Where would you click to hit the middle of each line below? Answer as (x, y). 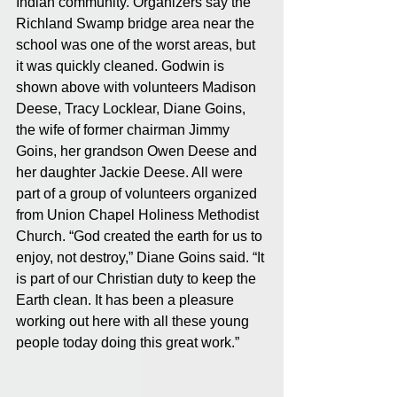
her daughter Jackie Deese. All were (131, 173)
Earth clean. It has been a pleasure (127, 300)
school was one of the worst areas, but (137, 45)
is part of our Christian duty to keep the (138, 279)
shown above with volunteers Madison (138, 88)
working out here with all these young (134, 322)
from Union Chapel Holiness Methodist (139, 215)
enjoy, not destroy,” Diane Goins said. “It (142, 258)
